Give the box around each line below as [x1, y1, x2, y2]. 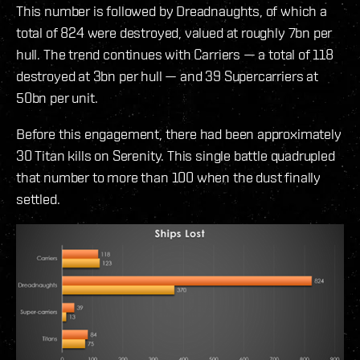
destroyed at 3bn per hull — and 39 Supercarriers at [16, 67, 318, 85]
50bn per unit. [16, 89, 98, 107]
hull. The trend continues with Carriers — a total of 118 [16, 46, 333, 63]
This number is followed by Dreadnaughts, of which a [16, 2, 327, 20]
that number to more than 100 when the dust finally [16, 169, 321, 186]
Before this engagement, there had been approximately [16, 125, 342, 143]
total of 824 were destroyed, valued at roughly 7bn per [16, 24, 333, 42]
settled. [16, 190, 60, 208]
